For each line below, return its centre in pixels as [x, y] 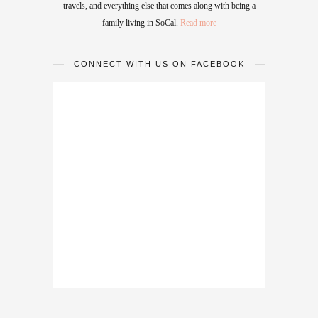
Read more [198, 23]
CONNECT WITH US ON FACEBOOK [159, 64]
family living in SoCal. [141, 23]
